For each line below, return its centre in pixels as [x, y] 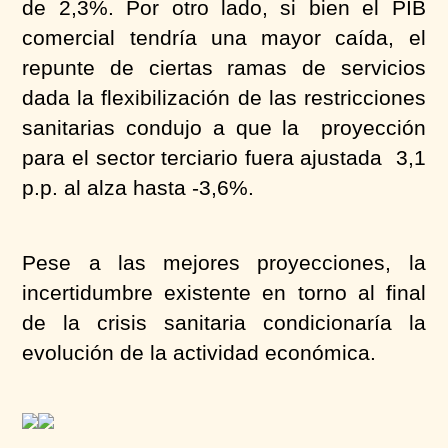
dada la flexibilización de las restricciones [224, 97]
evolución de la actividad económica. [199, 352]
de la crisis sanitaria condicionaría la [224, 322]
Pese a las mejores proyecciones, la [224, 262]
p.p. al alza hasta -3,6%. [138, 187]
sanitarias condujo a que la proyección [224, 127]
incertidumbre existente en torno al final [224, 292]
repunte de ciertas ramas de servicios [224, 67]
